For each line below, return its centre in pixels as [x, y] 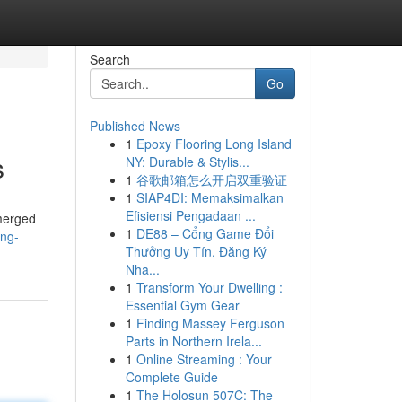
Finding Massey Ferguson [210, 323]
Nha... [142, 269]
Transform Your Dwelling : [209, 287]
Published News [135, 126]
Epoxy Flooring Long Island [214, 144]
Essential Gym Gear [182, 305]
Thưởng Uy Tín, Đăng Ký [196, 251]
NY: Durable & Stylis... [187, 162]
